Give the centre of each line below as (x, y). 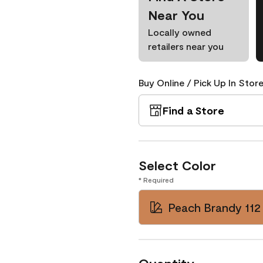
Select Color (177, 165)
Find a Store (193, 110)
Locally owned (180, 32)
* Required (156, 180)
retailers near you (186, 46)
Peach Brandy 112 (214, 207)
